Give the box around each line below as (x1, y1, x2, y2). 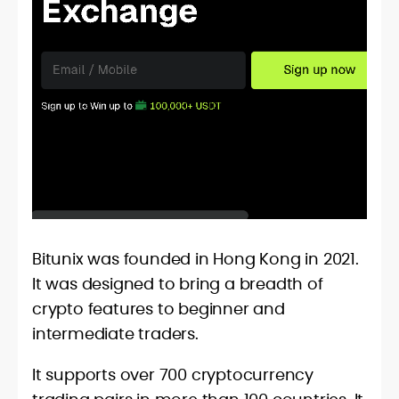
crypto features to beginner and (32, 297, 285, 321)
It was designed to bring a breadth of (32, 273, 323, 296)
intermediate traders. (32, 322, 199, 346)
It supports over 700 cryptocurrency (32, 363, 313, 387)
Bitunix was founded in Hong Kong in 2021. (32, 248, 359, 271)
